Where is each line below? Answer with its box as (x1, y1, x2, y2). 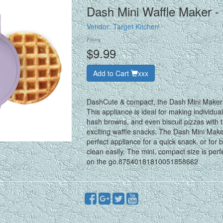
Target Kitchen (112, 21, 159, 31)
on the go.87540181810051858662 (86, 156, 198, 166)
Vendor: (86, 21, 113, 31)
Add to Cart (93, 68, 131, 78)
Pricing (86, 36, 101, 43)
